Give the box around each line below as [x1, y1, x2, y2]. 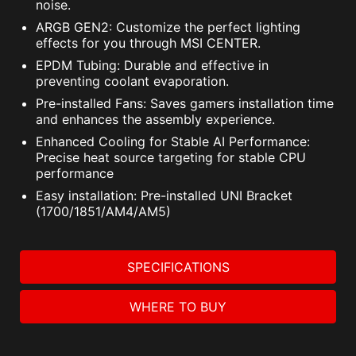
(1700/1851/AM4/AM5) [36, 203, 171, 220]
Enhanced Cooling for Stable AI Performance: [36, 133, 310, 150]
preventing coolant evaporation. [36, 73, 229, 90]
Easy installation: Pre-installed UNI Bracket [36, 188, 292, 204]
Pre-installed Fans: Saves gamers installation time [36, 95, 334, 112]
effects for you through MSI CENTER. [36, 35, 261, 52]
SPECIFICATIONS [126, 259, 230, 276]
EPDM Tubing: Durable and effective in [36, 57, 269, 74]
